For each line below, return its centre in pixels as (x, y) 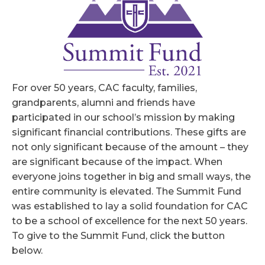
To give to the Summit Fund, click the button (118, 236)
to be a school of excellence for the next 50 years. (130, 221)
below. (27, 251)
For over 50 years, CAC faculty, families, (104, 88)
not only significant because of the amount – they (130, 147)
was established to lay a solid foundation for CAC (130, 206)
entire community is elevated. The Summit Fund (127, 192)
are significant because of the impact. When (117, 162)
